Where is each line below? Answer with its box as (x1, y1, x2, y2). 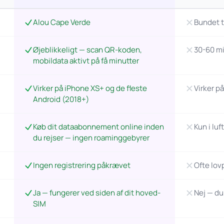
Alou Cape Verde (32, 17, 90, 27)
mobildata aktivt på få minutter (32, 55, 139, 66)
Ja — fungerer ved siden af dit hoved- (32, 187, 160, 198)
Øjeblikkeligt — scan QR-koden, (32, 44, 142, 55)
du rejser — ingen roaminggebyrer (32, 132, 149, 143)
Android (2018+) (32, 94, 89, 104)
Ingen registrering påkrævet (32, 160, 130, 170)
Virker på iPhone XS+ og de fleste (32, 83, 147, 93)
